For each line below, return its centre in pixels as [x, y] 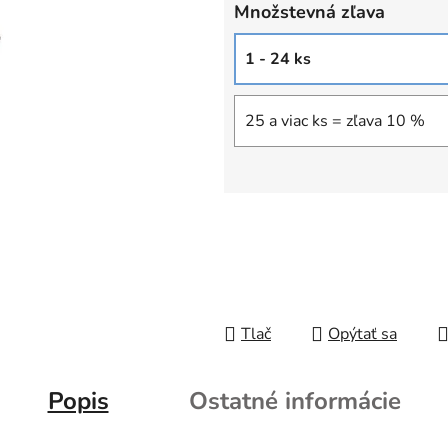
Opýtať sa [362, 334]
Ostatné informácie [294, 401]
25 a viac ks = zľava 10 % [335, 121]
